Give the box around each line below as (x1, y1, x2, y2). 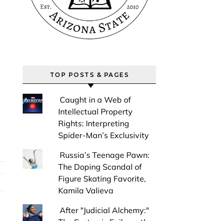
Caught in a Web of (59, 95, 131, 105)
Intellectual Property (58, 107, 133, 116)
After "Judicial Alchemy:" (59, 205, 149, 215)
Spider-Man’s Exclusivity (58, 130, 149, 140)
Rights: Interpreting (58, 118, 129, 128)
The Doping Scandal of (58, 162, 142, 172)
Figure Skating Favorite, (58, 174, 146, 184)
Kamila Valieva (58, 185, 113, 195)
